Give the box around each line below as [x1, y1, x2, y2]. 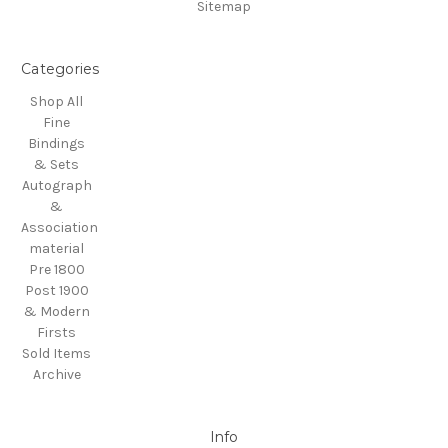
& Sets [34, 156, 80, 174]
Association [21, 219, 98, 237]
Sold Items [22, 345, 92, 363]
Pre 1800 [28, 261, 85, 279]
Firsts [37, 324, 77, 342]
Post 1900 [24, 282, 89, 300]
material [29, 240, 85, 258]
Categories [21, 60, 100, 79]
